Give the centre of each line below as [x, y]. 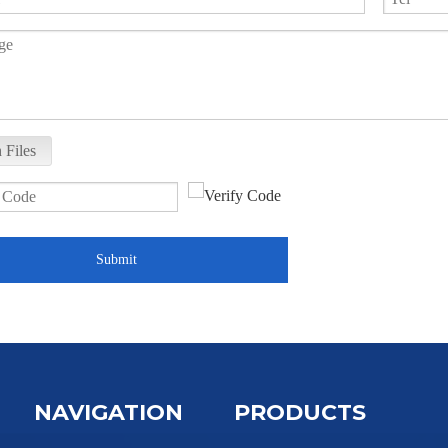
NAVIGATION [108, 412]
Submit [116, 259]
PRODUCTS [300, 412]
